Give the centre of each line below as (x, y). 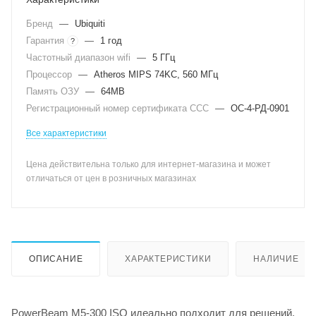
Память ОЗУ (54, 91)
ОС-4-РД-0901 (260, 108)
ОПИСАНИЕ (56, 259)
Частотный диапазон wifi (80, 57)
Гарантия (47, 41)
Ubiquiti (90, 24)
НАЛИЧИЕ (276, 259)
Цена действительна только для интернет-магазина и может (148, 164)
